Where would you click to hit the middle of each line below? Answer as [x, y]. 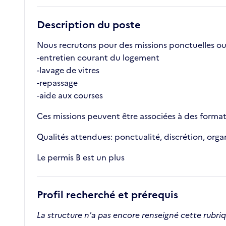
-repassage [57, 83]
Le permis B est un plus [81, 158]
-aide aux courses [70, 96]
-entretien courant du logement [98, 58]
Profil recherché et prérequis [107, 195]
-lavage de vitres [68, 70]
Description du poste [89, 25]
